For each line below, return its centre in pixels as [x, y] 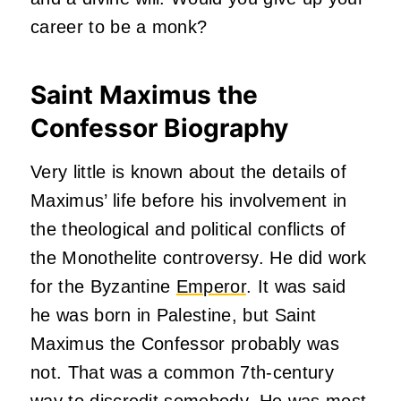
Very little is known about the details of [189, 171]
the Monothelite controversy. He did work [199, 257]
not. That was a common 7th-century [182, 372]
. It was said [296, 286]
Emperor [211, 286]
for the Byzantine [103, 286]
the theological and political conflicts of [188, 229]
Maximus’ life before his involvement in [189, 200]
